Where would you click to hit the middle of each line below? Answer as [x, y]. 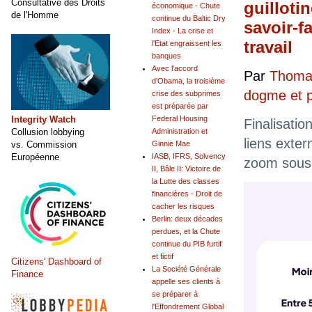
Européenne [35, 157]
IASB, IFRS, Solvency [189, 156]
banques [166, 56]
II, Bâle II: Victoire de [186, 169]
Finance [27, 274]
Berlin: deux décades [187, 219]
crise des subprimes [186, 94]
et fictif [163, 257]
